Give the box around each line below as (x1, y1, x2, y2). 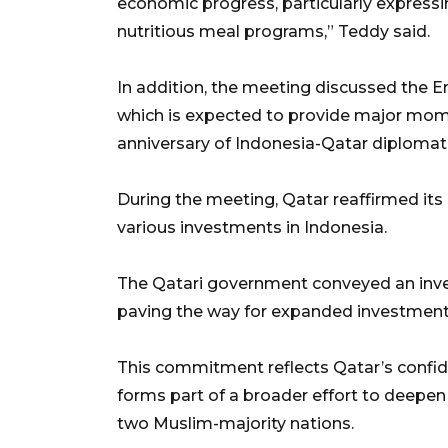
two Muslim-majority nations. (117, 413, 354, 433)
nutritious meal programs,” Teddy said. (117, 21, 430, 41)
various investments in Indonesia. (117, 217, 387, 237)
